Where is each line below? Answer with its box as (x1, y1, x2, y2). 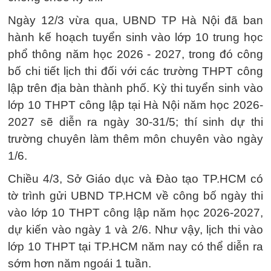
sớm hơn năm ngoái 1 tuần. (8, 257, 151, 270)
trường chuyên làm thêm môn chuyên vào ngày (8, 132, 263, 145)
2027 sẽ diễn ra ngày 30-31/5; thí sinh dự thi (8, 116, 263, 128)
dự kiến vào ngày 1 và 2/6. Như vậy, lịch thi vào (8, 223, 263, 236)
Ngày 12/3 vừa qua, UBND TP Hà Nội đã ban (8, 14, 263, 27)
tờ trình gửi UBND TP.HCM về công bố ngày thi (8, 189, 263, 202)
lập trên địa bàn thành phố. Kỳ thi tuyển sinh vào (8, 82, 263, 94)
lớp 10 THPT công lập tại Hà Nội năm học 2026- (8, 99, 263, 111)
